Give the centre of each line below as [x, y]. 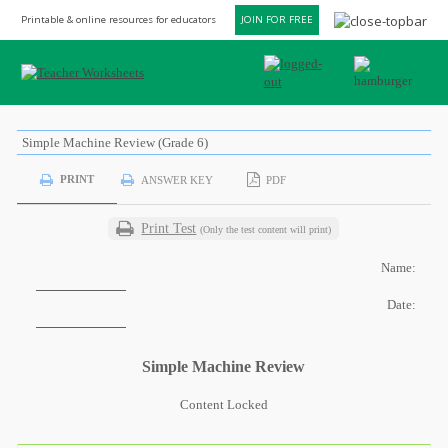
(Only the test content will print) [266, 229]
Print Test [169, 228]
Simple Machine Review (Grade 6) [114, 142]
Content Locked [223, 404]
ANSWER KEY [176, 179]
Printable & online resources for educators [118, 19]
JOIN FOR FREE [277, 19]
